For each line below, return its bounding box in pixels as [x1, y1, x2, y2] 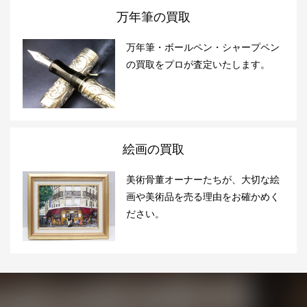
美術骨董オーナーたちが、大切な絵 [126, 174, 280, 186]
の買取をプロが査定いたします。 [126, 59, 270, 70]
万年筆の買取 [116, 10, 191, 24]
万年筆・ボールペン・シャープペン [126, 42, 280, 53]
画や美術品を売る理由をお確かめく [126, 191, 280, 203]
